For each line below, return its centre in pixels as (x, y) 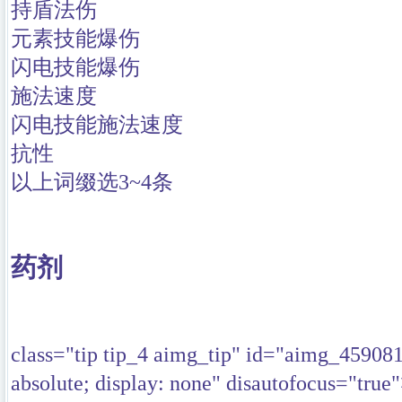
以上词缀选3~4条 (92, 182)
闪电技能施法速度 (97, 125)
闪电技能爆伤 (75, 67)
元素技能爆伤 (75, 39)
